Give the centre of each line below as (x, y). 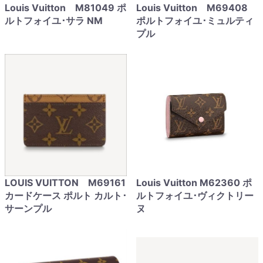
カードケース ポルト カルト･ (66, 195)
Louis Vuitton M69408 (192, 8)
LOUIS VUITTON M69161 (65, 183)
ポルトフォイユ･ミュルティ (195, 21)
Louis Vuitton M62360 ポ (194, 183)
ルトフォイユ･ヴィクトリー (195, 195)
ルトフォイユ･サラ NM (54, 21)
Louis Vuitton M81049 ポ (65, 8)
